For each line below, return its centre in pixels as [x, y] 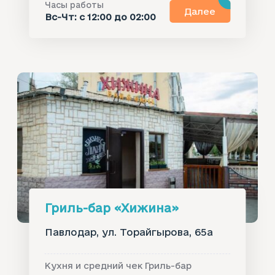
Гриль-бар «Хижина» [111, 208]
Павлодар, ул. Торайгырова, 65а [129, 232]
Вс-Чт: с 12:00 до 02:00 [100, 17]
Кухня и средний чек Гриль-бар [118, 266]
